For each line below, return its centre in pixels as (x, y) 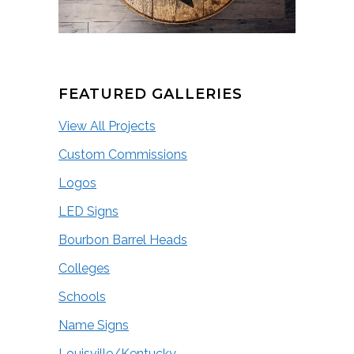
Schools (82, 297)
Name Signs (94, 326)
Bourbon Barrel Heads (123, 240)
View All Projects (107, 126)
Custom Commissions (123, 155)
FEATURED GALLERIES (151, 94)
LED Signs (88, 212)
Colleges (84, 269)
